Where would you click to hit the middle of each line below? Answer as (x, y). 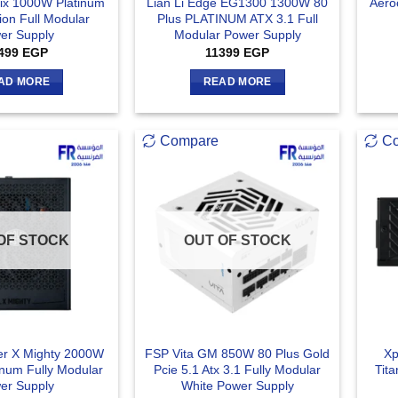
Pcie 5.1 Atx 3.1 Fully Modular (238, 370)
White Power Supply (237, 386)
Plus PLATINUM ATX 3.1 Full (237, 18)
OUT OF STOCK (237, 241)
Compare (190, 141)
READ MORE (237, 81)
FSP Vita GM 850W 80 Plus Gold (238, 354)
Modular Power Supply (237, 34)
